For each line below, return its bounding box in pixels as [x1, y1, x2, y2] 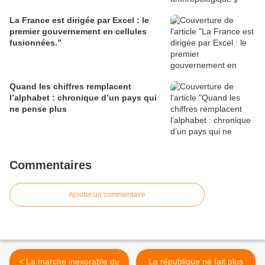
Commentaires [9, 159, 92, 172]
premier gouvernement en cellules [9, 27, 147, 36]
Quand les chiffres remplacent [9, 82, 131, 91]
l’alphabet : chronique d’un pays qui [9, 93, 157, 102]
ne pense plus [9, 104, 67, 114]
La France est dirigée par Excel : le [9, 15, 149, 25]
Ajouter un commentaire [69, 190, 146, 199]
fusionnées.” [9, 38, 62, 47]
